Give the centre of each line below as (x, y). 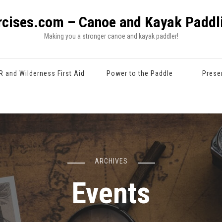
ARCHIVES (111, 161)
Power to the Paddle (140, 73)
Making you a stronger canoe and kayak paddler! (111, 36)
